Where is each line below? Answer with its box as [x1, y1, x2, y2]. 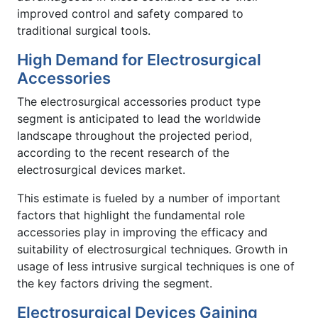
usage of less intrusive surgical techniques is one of [17, 258, 295, 273]
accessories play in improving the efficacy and [17, 224, 268, 239]
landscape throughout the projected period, [17, 128, 252, 143]
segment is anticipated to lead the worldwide [17, 111, 261, 126]
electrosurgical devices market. [17, 162, 185, 177]
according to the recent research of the [17, 145, 229, 160]
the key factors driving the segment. [17, 275, 212, 290]
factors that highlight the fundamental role [17, 207, 245, 222]
